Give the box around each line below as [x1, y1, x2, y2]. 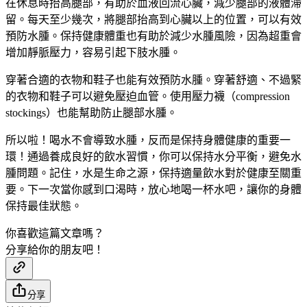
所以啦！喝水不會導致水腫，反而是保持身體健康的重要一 [5, 134, 291, 147]
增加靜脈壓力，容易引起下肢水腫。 [5, 47, 181, 59]
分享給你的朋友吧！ [5, 244, 104, 256]
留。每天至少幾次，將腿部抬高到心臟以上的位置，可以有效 [5, 14, 302, 26]
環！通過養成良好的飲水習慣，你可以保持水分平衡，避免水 [5, 151, 302, 163]
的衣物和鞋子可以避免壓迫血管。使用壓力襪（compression [5, 90, 290, 103]
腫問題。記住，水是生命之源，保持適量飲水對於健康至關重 [5, 167, 302, 180]
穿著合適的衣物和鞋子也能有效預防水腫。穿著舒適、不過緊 [5, 74, 302, 86]
